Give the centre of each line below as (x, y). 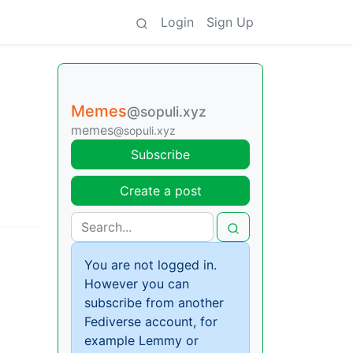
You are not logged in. (150, 265)
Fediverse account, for (151, 321)
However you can (137, 284)
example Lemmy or (141, 340)
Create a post (160, 191)
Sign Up (230, 22)
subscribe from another (154, 303)
